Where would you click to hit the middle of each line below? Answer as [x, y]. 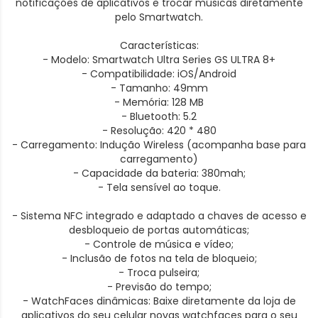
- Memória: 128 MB [159, 102]
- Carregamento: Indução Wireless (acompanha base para [159, 145]
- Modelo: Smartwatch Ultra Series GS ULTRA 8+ [159, 60]
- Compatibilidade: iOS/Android [159, 74]
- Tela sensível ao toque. [159, 187]
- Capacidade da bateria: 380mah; [159, 173]
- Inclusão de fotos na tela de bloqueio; [159, 258]
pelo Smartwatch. [159, 17]
